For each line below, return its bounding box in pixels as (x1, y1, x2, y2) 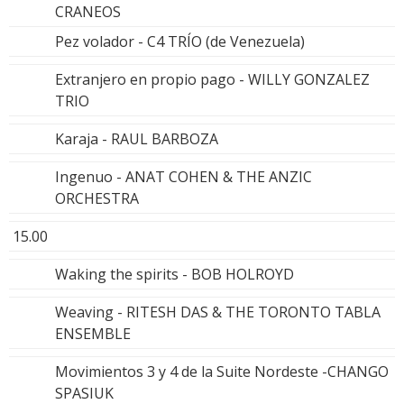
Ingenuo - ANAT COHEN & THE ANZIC (55, 166, 312, 187)
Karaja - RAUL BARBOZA (55, 128, 218, 149)
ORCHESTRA (55, 188, 139, 208)
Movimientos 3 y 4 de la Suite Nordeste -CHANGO (55, 361, 389, 381)
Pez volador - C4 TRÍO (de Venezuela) (55, 31, 305, 51)
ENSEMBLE (55, 323, 131, 344)
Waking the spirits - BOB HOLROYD (55, 263, 294, 284)
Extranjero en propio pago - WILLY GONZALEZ (55, 69, 370, 89)
